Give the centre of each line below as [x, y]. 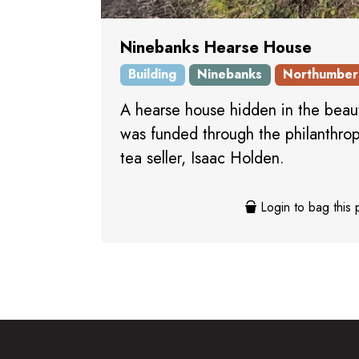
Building [153, 75]
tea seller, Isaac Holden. [202, 158]
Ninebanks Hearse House [216, 47]
